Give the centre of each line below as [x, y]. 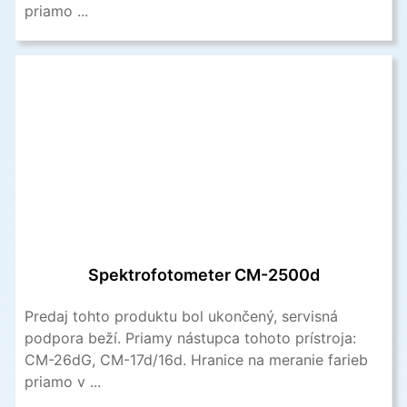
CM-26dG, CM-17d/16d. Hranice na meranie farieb [196, 359]
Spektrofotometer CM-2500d [203, 274]
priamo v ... [63, 381]
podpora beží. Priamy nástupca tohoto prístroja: [190, 338]
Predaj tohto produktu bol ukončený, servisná [181, 316]
